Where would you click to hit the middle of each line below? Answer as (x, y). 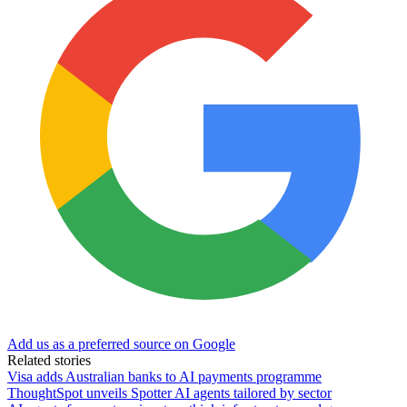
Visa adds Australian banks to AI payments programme (164, 376)
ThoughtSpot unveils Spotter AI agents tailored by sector (169, 392)
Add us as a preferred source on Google (121, 343)
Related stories (49, 360)
